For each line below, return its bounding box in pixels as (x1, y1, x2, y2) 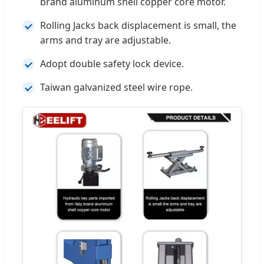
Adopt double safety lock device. (40, 57, 184, 70)
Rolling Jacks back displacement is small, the (40, 18, 236, 32)
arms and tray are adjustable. (40, 33, 171, 47)
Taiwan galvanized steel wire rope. (40, 80, 193, 94)
